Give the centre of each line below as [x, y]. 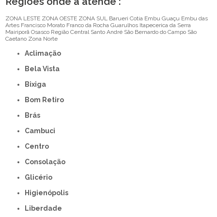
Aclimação [45, 54]
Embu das [195, 19]
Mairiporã [18, 32]
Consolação [48, 162]
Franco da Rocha [88, 25]
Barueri [119, 19]
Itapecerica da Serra [165, 25]
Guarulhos [124, 25]
